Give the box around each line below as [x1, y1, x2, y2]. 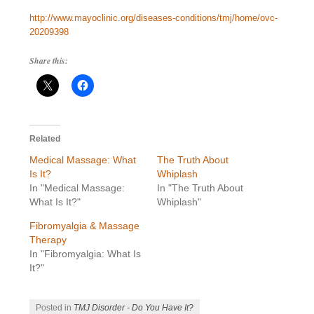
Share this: [29, 55, 69, 67]
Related [29, 134, 61, 144]
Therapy [29, 234, 67, 246]
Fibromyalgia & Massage [29, 220, 140, 232]
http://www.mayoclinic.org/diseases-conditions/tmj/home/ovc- [29, 13, 278, 24]
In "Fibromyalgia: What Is [29, 248, 142, 260]
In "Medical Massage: [29, 182, 125, 194]
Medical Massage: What [29, 154, 137, 166]
